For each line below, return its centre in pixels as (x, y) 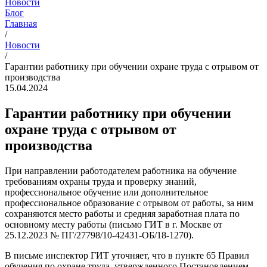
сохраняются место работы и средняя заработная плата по (122, 213)
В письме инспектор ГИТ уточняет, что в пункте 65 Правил (127, 255)
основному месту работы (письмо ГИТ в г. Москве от (114, 224)
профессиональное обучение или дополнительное (106, 192)
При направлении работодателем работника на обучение (121, 170)
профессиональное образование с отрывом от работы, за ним (129, 203)
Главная (21, 24)
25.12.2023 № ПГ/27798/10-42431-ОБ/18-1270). (99, 235)
